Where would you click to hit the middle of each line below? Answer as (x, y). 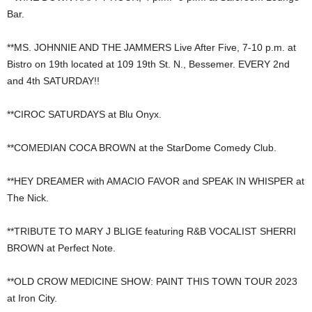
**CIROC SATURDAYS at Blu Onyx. (84, 115)
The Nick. (28, 198)
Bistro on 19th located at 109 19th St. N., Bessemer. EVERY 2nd (148, 64)
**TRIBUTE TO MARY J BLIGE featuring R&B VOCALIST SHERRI (151, 232)
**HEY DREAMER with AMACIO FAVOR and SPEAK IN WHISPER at (156, 181)
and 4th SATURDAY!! (53, 81)
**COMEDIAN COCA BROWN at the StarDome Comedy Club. (142, 148)
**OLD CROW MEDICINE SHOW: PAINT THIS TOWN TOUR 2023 (152, 282)
